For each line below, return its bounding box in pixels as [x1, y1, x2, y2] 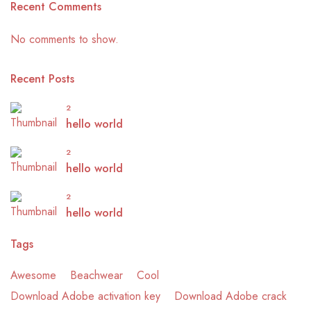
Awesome [10, 267, 56, 284]
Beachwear [70, 267, 123, 284]
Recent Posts [10, 71, 74, 87]
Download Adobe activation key [10, 288, 160, 305]
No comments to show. [10, 31, 119, 48]
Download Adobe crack [174, 288, 287, 305]
